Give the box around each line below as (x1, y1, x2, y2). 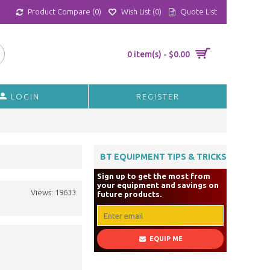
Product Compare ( (28, 7, 95, 16)
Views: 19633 (31, 188, 76, 196)
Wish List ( (121, 7, 155, 16)
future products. (97, 190, 162, 198)
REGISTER (136, 92, 180, 101)
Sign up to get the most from (97, 172, 210, 180)
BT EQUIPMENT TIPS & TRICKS (100, 152, 227, 162)
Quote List (180, 7, 217, 16)
